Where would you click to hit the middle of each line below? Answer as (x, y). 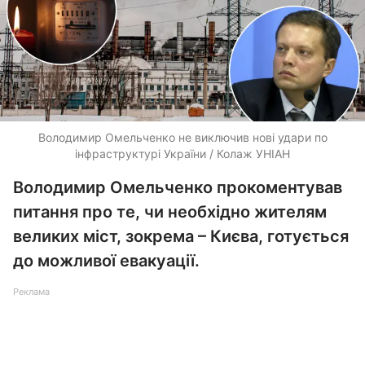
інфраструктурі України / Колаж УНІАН (182, 154)
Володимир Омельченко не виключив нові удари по (182, 137)
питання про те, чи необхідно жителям (170, 212)
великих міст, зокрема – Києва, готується (181, 236)
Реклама (31, 292)
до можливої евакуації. (106, 261)
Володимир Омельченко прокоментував (178, 187)
